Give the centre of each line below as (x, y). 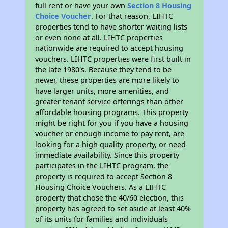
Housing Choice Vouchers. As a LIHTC (101, 187)
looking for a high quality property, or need (111, 144)
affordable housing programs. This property (112, 112)
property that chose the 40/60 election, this (110, 197)
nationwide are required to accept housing (109, 48)
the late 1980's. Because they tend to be (104, 69)
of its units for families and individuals (102, 219)
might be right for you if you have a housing (112, 123)
